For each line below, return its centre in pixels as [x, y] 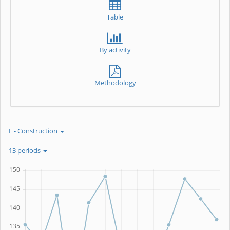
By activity [115, 50]
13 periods [25, 150]
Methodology [115, 83]
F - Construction [34, 131]
